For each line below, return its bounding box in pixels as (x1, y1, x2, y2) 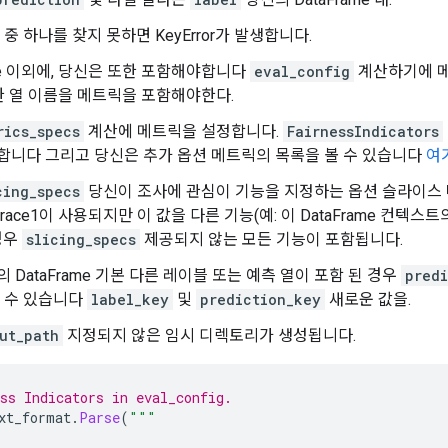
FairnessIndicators (287, 121, 439, 141)
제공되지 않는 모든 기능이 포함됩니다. (140, 229, 403, 249)
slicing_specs (26, 229, 136, 249)
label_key (91, 289, 169, 309)
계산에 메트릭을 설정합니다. (84, 121, 283, 141)
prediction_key (200, 289, 321, 309)
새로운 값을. (325, 289, 411, 309)
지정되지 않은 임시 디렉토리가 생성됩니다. (63, 325, 356, 345)
